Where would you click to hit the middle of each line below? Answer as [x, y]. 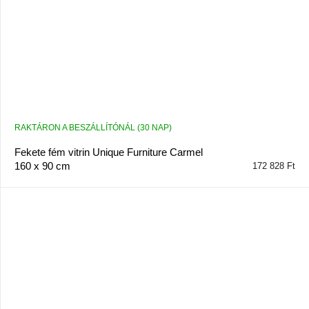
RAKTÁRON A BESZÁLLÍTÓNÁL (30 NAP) [93, 128]
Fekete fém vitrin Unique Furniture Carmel [109, 152]
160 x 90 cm [42, 166]
